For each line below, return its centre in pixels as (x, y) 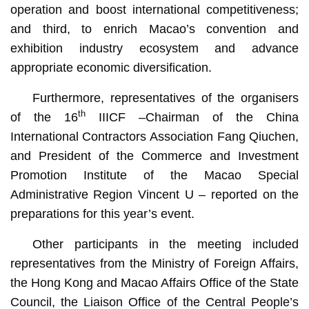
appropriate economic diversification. (111, 67)
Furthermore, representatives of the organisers (166, 98)
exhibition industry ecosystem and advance (154, 48)
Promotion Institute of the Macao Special (154, 175)
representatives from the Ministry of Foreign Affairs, (154, 263)
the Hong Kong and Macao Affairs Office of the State (154, 282)
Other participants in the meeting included (166, 244)
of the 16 (44, 117)
